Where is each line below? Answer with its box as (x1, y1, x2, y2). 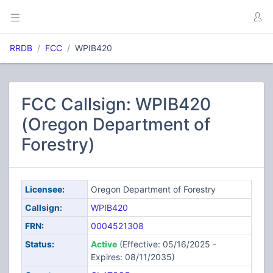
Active (90, 239, 117, 249)
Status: (24, 239, 54, 249)
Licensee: (24, 184, 65, 194)
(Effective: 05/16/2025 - (116, 239, 216, 249)
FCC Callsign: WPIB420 (21, 94, 211, 115)
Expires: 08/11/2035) (90, 252, 175, 262)
